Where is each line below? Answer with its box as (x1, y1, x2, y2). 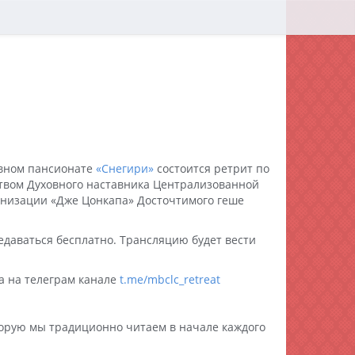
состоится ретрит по (154, 161, 269, 176)
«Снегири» (96, 161, 154, 176)
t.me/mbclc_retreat (120, 272, 220, 287)
